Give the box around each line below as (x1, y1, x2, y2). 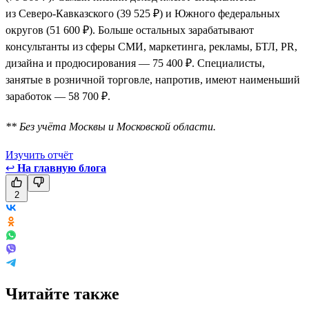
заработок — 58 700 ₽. (6, 90, 110, 102)
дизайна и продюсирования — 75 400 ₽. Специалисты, (6, 57, 265, 69)
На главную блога (17, 161, 106, 174)
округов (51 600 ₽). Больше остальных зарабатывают (6, 23, 254, 36)
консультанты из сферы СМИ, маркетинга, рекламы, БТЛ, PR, (6, 40, 297, 52)
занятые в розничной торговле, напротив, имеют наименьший (6, 73, 300, 86)
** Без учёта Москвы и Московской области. (6, 120, 216, 132)
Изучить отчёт (6, 148, 73, 161)
